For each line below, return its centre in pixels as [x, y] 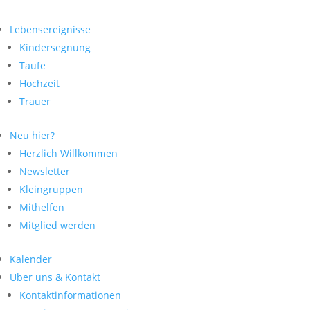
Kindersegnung [55, 47]
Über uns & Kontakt [55, 277]
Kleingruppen [51, 189]
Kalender [31, 259]
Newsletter [45, 171]
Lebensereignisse [50, 29]
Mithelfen [42, 207]
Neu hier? [32, 135]
